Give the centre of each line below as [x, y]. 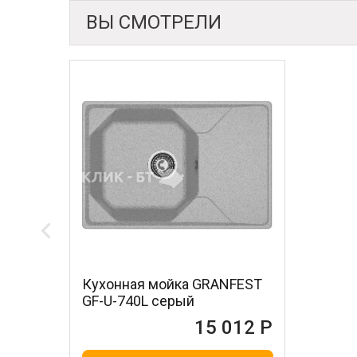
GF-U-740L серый [138, 301]
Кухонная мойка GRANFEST [172, 284]
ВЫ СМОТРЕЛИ [154, 22]
